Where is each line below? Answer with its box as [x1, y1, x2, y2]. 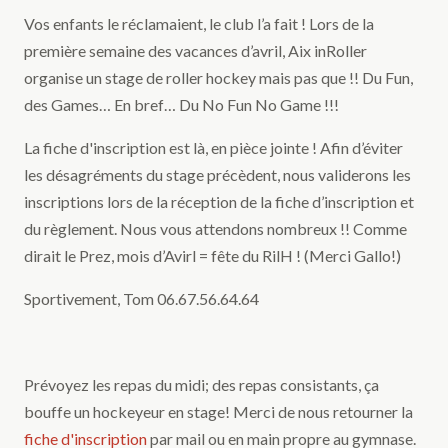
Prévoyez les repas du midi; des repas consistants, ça [24, 375, 379, 395]
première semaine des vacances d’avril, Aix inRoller [24, 41, 367, 61]
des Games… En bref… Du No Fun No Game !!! [24, 95, 339, 115]
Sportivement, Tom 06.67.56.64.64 [24, 289, 259, 309]
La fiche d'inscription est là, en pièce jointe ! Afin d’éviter [24, 138, 403, 158]
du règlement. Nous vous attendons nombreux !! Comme [24, 219, 407, 239]
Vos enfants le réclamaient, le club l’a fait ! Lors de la [24, 14, 374, 34]
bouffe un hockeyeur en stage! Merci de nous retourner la [24, 402, 413, 422]
